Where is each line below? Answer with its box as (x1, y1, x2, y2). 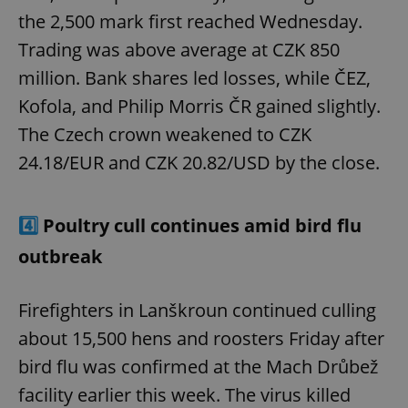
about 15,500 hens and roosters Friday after (18, 325, 384, 351)
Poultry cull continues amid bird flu (43, 212, 362, 238)
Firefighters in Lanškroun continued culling (18, 297, 376, 322)
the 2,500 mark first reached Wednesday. (18, 8, 362, 34)
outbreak (18, 243, 102, 269)
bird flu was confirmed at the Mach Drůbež (18, 353, 378, 379)
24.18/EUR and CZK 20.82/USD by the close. (18, 149, 380, 175)
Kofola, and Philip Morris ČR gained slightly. (18, 93, 381, 118)
